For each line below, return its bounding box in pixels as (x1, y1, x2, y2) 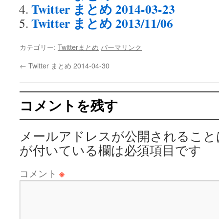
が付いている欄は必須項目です (20, 142, 201, 158)
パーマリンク (101, 42, 142, 52)
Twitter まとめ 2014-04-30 (26, 60, 109, 70)
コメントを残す (20, 95, 118, 114)
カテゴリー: (20, 42, 58, 52)
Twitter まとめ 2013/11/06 (31, 14, 173, 32)
